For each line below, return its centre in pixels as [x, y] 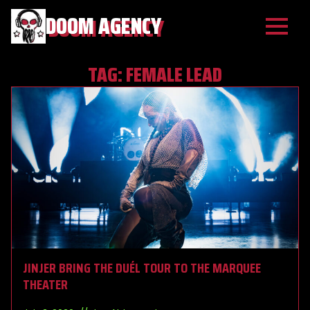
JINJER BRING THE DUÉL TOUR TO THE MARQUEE [142, 267]
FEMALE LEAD [174, 75]
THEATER [45, 284]
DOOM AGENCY [103, 26]
